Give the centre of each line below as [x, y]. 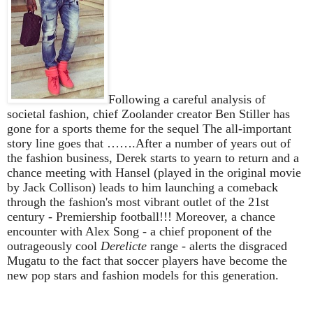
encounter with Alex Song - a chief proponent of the [139, 231]
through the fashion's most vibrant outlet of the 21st [138, 202]
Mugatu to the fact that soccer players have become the [147, 260]
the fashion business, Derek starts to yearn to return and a [153, 158]
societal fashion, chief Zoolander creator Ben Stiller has [148, 114]
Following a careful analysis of [187, 99]
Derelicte [124, 246]
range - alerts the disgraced [217, 246]
